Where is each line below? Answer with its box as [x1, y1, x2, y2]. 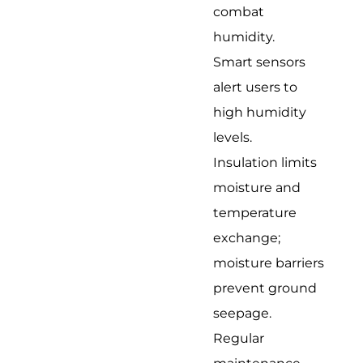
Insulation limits [213, 154, 318, 170]
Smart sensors [213, 53, 306, 70]
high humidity [213, 104, 307, 120]
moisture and [213, 179, 301, 195]
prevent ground [213, 280, 318, 296]
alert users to [213, 79, 298, 95]
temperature [213, 204, 297, 220]
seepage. [213, 305, 272, 321]
